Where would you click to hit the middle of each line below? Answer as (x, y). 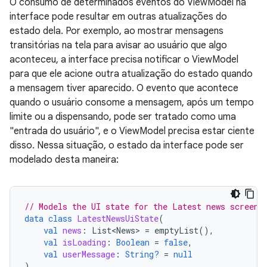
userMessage (89, 254)
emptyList (176, 231)
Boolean (133, 243)
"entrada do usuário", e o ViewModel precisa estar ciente (132, 131)
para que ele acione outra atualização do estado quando (131, 74)
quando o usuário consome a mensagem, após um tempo (132, 103)
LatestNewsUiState (118, 219)
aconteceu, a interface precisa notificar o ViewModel (124, 60)
